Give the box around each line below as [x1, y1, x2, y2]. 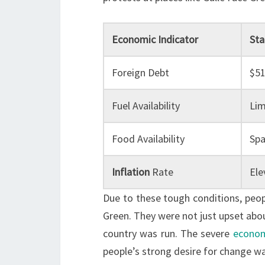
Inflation [111, 165, 150, 179]
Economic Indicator [111, 33, 198, 46]
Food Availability [111, 132, 185, 146]
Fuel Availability [111, 99, 180, 112]
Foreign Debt [111, 66, 169, 79]
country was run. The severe [103, 227, 233, 240]
